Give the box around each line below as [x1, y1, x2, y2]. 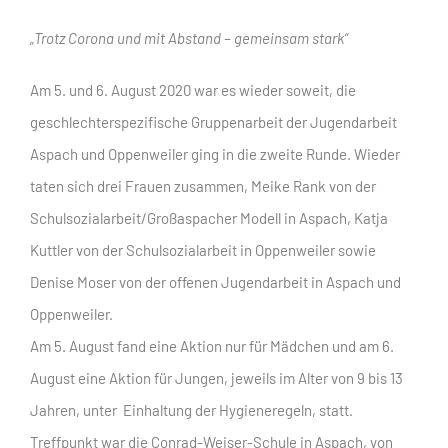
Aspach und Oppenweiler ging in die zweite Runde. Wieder [30, 144, 400, 163]
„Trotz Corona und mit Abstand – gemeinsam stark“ [30, 28, 348, 47]
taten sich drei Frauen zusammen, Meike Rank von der [30, 176, 376, 195]
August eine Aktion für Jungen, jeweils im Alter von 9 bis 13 [30, 368, 403, 387]
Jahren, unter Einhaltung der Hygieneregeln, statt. [30, 400, 353, 419]
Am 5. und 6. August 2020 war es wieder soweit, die [30, 80, 356, 99]
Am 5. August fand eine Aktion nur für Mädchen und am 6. [30, 336, 394, 355]
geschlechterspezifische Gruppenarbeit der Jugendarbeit [30, 112, 397, 131]
